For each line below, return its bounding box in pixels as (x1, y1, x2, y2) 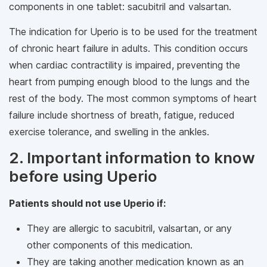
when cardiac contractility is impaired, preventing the (9, 59, 240, 71)
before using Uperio (9, 167, 157, 185)
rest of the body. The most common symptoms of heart (9, 92, 257, 104)
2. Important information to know (9, 148, 255, 167)
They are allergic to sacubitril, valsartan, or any (27, 222, 232, 234)
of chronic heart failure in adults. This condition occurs (9, 42, 248, 54)
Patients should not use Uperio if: (9, 197, 166, 209)
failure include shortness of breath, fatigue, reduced (9, 109, 235, 121)
